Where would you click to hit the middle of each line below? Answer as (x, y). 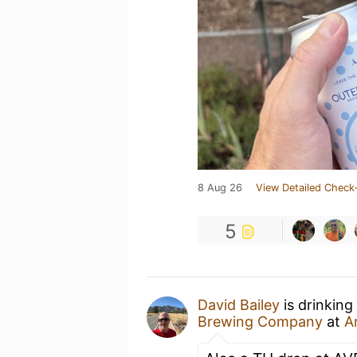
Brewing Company (260, 322)
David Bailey (239, 305)
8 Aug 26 (220, 188)
